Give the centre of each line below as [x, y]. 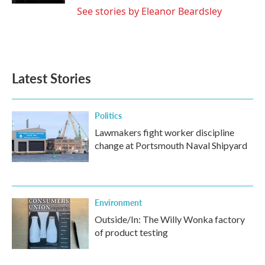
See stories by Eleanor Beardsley [149, 11]
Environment [118, 202]
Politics [108, 115]
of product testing [131, 232]
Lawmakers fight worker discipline [164, 132]
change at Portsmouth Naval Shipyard [171, 145]
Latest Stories [51, 78]
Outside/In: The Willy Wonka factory [170, 219]
